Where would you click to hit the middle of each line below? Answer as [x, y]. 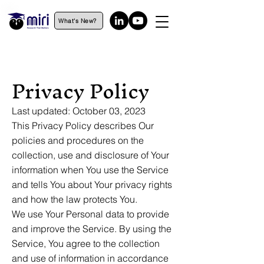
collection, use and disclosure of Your [90, 155]
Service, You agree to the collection [86, 243]
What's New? [77, 21]
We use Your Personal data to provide [90, 214]
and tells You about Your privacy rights [92, 184]
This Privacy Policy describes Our [83, 126]
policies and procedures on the [78, 140]
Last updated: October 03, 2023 [79, 111]
